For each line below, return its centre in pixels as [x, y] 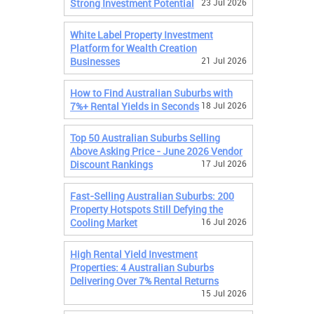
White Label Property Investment [142, 35]
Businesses [95, 61]
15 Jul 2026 [224, 293]
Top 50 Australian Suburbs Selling [145, 138]
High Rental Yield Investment [134, 254]
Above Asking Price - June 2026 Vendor [156, 151]
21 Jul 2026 [224, 60]
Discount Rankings [111, 164]
